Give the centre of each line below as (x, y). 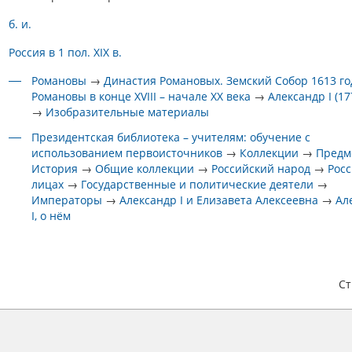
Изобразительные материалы (128, 112)
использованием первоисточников (127, 153)
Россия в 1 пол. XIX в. (65, 52)
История (55, 169)
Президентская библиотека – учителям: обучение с (171, 137)
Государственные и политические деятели (198, 184)
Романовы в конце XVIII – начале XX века (141, 96)
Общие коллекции (145, 169)
